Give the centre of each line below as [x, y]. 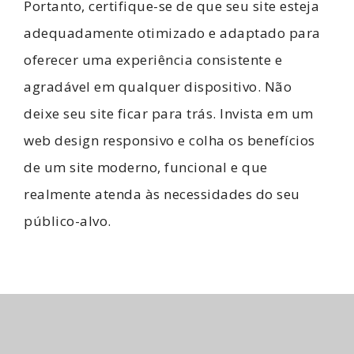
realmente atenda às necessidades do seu [162, 194]
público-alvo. [68, 221]
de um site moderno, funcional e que [146, 168]
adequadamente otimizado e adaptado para [172, 33]
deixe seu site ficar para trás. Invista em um [169, 114]
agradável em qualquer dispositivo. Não [158, 87]
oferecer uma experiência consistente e [153, 60]
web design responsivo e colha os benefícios [169, 141]
